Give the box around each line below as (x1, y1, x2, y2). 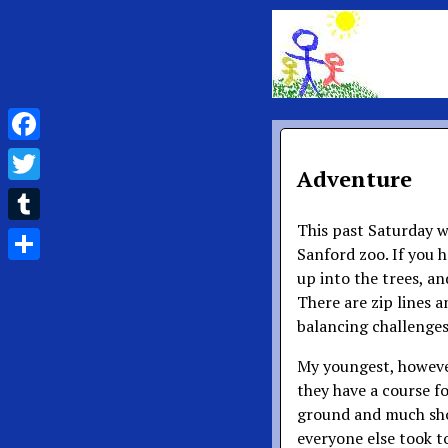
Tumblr (8, 225, 63, 247)
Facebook (8, 145, 76, 167)
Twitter (8, 185, 64, 207)
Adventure (297, 164, 412, 193)
